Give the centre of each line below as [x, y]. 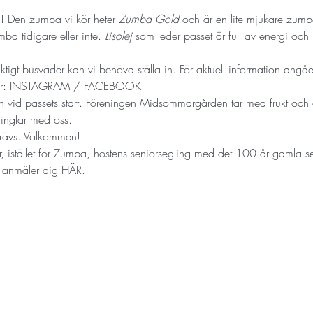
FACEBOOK [112, 86]
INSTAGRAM [39, 86]
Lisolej [118, 35]
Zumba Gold [148, 19]
